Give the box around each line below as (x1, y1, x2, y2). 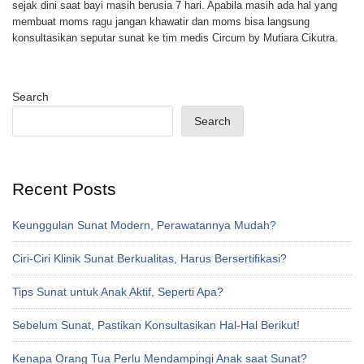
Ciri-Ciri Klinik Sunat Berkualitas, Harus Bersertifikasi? (12, 251, 287, 265)
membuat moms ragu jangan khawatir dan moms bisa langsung (12, 15, 310, 28)
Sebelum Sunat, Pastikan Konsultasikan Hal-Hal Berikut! (12, 318, 300, 331)
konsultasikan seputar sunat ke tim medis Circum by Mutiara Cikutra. (12, 31, 338, 44)
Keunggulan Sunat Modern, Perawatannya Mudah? (12, 218, 276, 232)
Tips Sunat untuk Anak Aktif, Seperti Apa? (12, 284, 223, 298)
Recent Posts (12, 179, 116, 198)
